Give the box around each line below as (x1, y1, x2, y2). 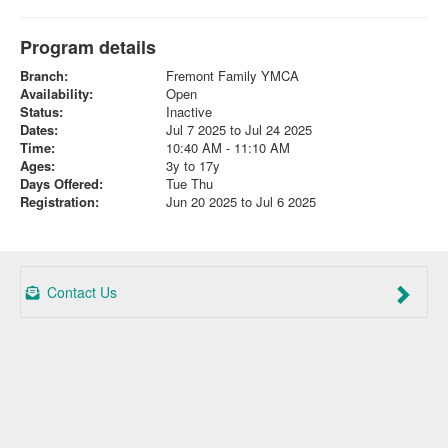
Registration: (20, 192, 99, 212)
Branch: (20, 66, 68, 86)
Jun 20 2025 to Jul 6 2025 (165, 192, 316, 212)
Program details (20, 34, 156, 61)
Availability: (20, 84, 93, 104)
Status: (20, 102, 63, 122)
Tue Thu (165, 174, 213, 194)
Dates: (20, 120, 58, 140)
